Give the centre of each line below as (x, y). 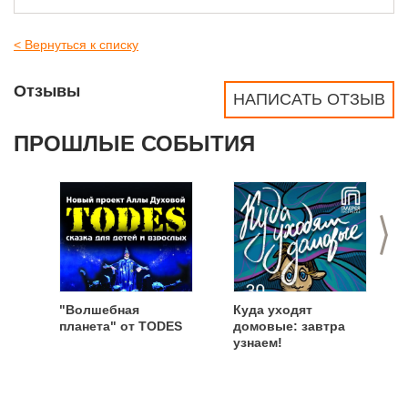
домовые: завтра (289, 326)
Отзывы (47, 91)
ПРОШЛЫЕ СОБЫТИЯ (134, 143)
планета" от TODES (121, 326)
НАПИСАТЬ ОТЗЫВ (309, 99)
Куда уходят (273, 310)
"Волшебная (99, 310)
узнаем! (258, 342)
